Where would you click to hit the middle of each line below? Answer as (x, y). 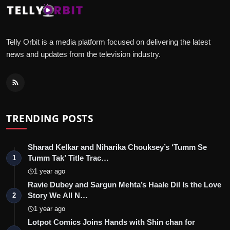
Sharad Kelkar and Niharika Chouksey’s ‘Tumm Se (117, 147)
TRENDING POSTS (50, 118)
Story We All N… (58, 195)
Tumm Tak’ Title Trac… (68, 158)
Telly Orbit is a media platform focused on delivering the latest (108, 42)
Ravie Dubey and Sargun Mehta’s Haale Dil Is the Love (124, 184)
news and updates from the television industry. (83, 54)
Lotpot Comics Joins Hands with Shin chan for (111, 222)
